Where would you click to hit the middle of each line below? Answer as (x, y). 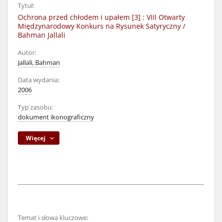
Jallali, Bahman (39, 63)
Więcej (36, 138)
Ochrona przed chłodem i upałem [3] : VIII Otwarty (101, 17)
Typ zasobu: (35, 107)
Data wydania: (39, 80)
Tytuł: (26, 6)
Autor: (27, 53)
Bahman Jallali (42, 35)
